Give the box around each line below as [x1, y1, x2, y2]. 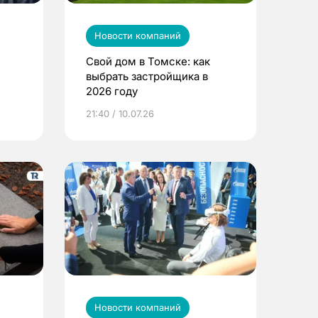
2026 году [86, 84, 138, 98]
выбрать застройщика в [86, 69, 208, 83]
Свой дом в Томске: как [86, 54, 210, 68]
